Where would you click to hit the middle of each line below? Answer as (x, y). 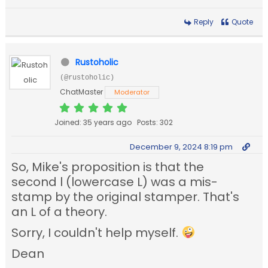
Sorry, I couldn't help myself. (97, 233)
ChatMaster (82, 92)
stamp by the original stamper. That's (126, 197)
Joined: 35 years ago (93, 123)
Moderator (132, 92)
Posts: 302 (155, 123)
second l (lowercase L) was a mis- (115, 182)
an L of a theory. (60, 212)
